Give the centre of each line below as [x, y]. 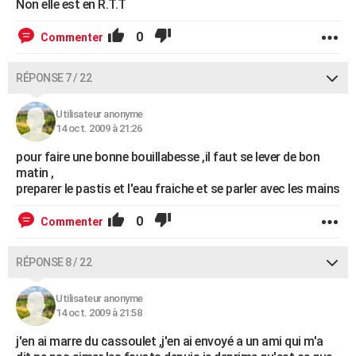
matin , [35, 173]
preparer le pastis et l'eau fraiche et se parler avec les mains [178, 189]
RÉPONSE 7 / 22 [54, 78]
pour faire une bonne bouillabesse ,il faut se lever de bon [168, 157]
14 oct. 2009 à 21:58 [99, 313]
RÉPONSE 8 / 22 [54, 262]
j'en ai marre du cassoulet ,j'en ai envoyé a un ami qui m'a [170, 341]
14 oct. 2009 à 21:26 [99, 128]
